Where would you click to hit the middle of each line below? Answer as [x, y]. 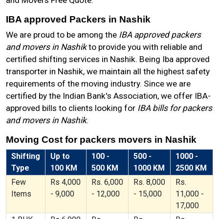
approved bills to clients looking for [72, 108]
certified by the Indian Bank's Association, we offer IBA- [108, 96]
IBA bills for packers [175, 108]
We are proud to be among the [62, 35]
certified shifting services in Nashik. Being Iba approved [108, 59]
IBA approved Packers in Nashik [78, 19]
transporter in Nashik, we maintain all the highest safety [108, 71]
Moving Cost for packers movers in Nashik [101, 140]
